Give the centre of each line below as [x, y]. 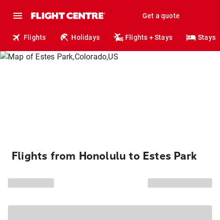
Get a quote [161, 16]
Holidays [86, 37]
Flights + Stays [149, 37]
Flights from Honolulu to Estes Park [104, 156]
